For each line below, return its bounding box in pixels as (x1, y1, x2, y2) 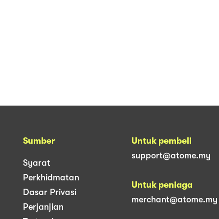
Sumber (23, 135, 55, 146)
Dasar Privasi (23, 187, 76, 197)
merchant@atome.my (131, 194, 218, 204)
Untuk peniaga (131, 179, 193, 190)
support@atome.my (131, 150, 211, 160)
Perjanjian (23, 201, 64, 212)
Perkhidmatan (23, 172, 79, 182)
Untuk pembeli (131, 135, 192, 146)
